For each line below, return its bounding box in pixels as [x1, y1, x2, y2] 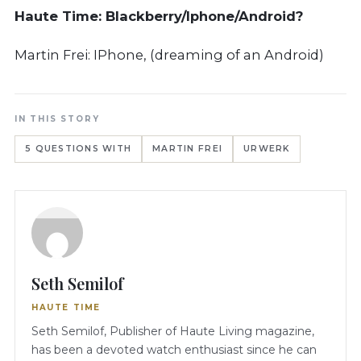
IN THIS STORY [15, 114, 100, 125]
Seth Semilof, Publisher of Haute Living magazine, [31, 324, 314, 339]
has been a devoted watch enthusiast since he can [31, 342, 317, 358]
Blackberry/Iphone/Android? [106, 8, 303, 25]
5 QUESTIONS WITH [25, 143, 132, 155]
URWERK [243, 143, 290, 155]
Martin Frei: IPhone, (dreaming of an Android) [15, 47, 324, 64]
